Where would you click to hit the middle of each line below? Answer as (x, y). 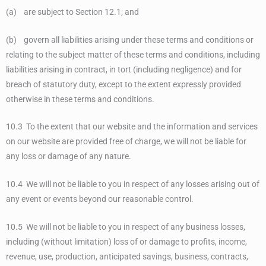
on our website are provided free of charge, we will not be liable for (126, 142)
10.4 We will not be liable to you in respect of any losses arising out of (133, 184)
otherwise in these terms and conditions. (80, 99)
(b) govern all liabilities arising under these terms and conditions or (130, 39)
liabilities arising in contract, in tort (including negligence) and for (124, 69)
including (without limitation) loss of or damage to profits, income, (126, 242)
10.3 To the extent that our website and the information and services (132, 127)
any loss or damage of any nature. (69, 156)
